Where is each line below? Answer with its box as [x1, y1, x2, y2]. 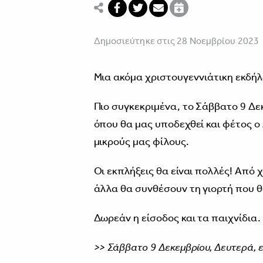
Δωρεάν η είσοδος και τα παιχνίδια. [93, 211, 261, 224]
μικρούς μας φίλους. [93, 134, 189, 148]
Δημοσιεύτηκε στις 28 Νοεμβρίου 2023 [93, 35, 259, 46]
